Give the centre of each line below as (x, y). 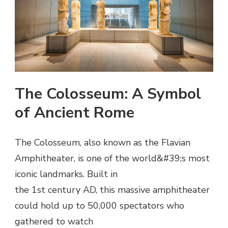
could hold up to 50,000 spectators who (99, 205)
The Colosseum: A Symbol (108, 94)
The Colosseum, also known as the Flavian (103, 142)
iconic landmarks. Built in (66, 174)
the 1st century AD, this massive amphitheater (112, 190)
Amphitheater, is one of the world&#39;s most (112, 158)
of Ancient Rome (75, 112)
